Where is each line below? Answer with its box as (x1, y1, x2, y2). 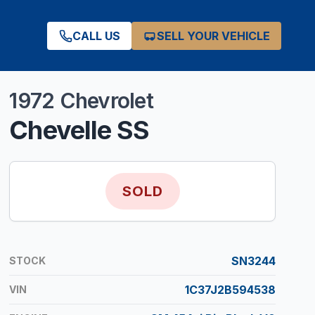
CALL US (72, 28, 120, 43)
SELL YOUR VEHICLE (157, 28, 270, 43)
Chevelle (9, 115, 112, 146)
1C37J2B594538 (184, 283, 276, 297)
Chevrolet (59, 88, 153, 114)
